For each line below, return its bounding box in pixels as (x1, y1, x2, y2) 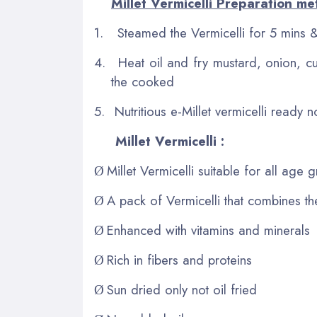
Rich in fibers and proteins (107, 250, 253, 270)
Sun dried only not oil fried (107, 279, 258, 299)
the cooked (111, 71, 178, 91)
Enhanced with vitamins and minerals (107, 220, 311, 240)
